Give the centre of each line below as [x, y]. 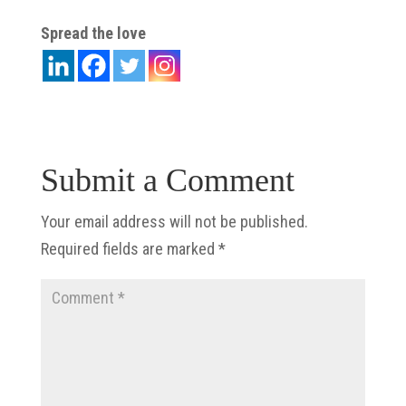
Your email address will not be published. [174, 221]
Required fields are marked [129, 248]
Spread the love [93, 33]
